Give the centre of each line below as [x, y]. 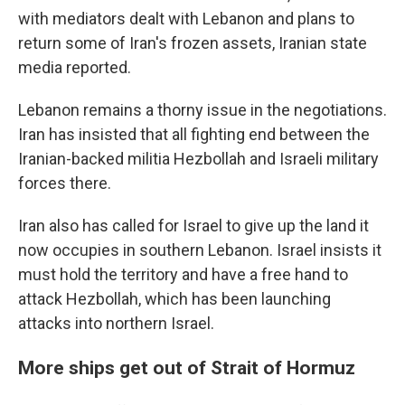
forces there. [65, 183]
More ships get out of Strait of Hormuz [187, 367]
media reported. [75, 67]
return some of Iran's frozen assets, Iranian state [193, 43]
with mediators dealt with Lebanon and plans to [186, 19]
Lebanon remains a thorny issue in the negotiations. [202, 110]
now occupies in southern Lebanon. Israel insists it [200, 250]
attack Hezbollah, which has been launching [174, 299]
